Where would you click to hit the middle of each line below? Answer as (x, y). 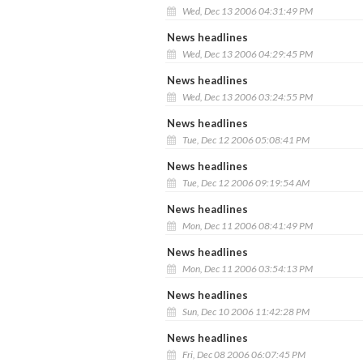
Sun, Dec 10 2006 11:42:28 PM (245, 311)
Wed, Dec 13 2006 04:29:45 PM (246, 53)
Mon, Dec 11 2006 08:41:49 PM (246, 225)
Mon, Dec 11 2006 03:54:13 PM (246, 268)
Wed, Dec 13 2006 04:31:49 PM (246, 11)
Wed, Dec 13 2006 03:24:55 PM (246, 96)
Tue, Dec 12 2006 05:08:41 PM (245, 139)
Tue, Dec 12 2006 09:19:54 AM (245, 182)
